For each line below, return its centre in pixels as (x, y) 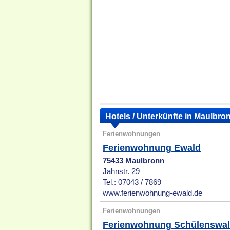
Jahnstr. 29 (121, 172)
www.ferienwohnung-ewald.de (153, 193)
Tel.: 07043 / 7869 (132, 183)
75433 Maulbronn (134, 161)
